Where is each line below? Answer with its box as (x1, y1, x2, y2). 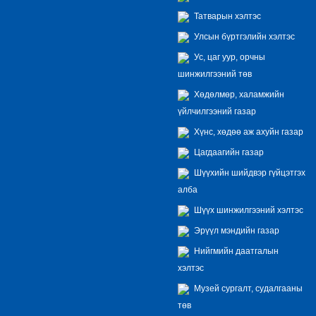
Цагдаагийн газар (192, 147, 264, 157)
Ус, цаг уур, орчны (192, 52, 265, 61)
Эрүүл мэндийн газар (192, 226, 279, 235)
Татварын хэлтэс (192, 11, 261, 20)
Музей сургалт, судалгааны (192, 284, 303, 293)
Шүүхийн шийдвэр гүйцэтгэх (192, 168, 305, 177)
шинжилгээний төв (178, 69, 252, 78)
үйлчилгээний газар (178, 107, 256, 116)
